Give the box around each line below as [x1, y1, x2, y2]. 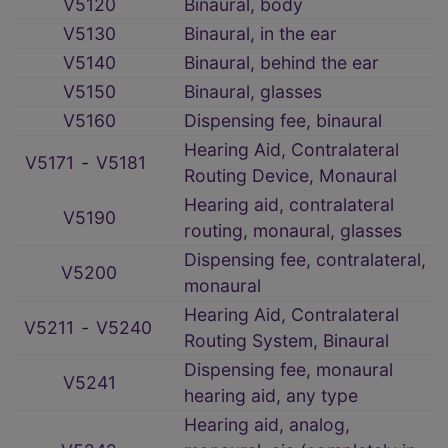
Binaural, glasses [184, 81, 322, 103]
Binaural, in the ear [184, 23, 337, 45]
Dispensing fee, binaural [184, 110, 382, 132]
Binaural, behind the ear [184, 52, 379, 74]
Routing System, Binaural [184, 330, 389, 352]
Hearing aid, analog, [184, 414, 350, 436]
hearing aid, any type [184, 385, 358, 407]
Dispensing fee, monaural [184, 359, 393, 381]
